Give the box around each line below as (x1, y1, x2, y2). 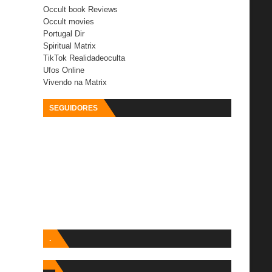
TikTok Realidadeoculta (43, 53, 125, 63)
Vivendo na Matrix (43, 77, 107, 87)
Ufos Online (43, 65, 84, 75)
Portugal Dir (43, 29, 84, 38)
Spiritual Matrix (43, 41, 96, 50)
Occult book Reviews (43, 4, 118, 14)
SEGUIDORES (49, 103, 98, 112)
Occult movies (43, 16, 94, 26)
